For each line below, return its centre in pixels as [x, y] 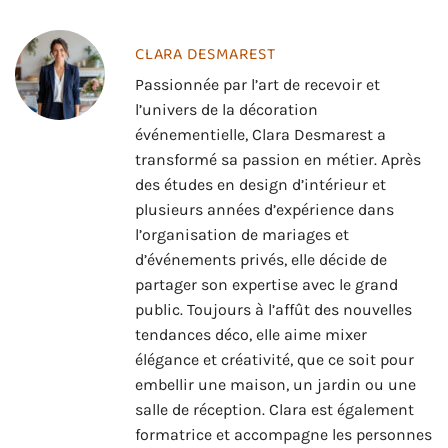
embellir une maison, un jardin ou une [275, 384]
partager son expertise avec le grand [266, 284]
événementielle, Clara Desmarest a [260, 134]
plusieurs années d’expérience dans [264, 209]
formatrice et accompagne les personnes [283, 434]
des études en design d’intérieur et [260, 184]
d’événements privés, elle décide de [261, 259]
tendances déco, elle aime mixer [251, 334]
